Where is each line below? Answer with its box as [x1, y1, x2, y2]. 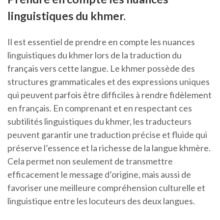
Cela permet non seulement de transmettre [7, 156, 173, 167]
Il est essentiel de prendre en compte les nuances [7, 36, 195, 48]
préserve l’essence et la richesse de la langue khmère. [7, 142, 211, 154]
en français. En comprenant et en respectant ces [7, 103, 192, 114]
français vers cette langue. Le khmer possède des [7, 63, 195, 74]
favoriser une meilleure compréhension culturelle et [7, 182, 205, 193]
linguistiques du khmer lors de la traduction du [7, 50, 182, 61]
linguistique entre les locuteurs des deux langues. [7, 195, 195, 207]
